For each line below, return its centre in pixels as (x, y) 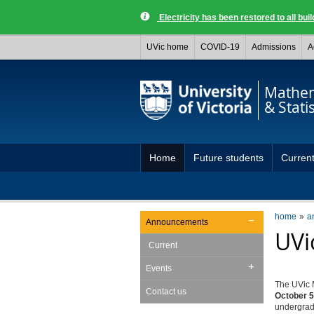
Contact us (166, 292)
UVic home (168, 47)
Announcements (177, 222)
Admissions (274, 47)
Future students (228, 158)
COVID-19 (220, 47)
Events (158, 268)
